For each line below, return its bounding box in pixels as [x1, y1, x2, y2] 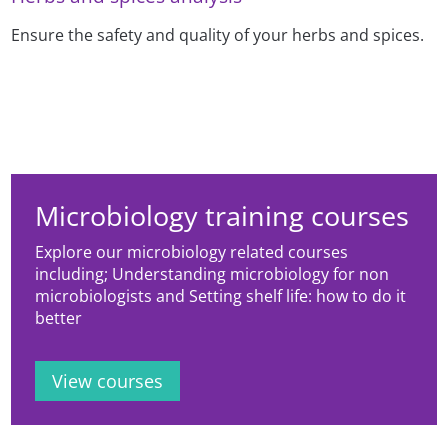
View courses [52, 369, 164, 394]
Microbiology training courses [35, 197, 410, 235]
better [35, 307, 83, 330]
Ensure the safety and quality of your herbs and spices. [11, 24, 425, 47]
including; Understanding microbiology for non [35, 263, 390, 286]
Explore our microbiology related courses [35, 241, 349, 264]
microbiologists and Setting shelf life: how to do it [35, 285, 407, 308]
